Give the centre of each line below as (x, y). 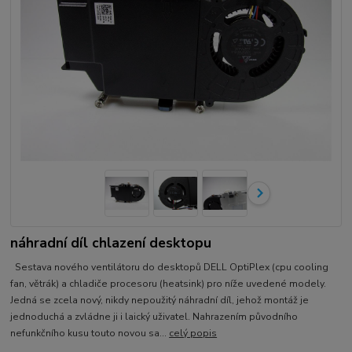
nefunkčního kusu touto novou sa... (90, 333)
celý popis (193, 333)
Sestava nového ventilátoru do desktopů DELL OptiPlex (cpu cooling (170, 267)
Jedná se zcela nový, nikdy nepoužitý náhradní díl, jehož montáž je (160, 300)
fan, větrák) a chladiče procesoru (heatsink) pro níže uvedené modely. (169, 283)
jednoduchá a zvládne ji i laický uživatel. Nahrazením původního (154, 316)
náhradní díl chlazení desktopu (111, 242)
